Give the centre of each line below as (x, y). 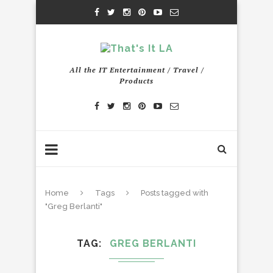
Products (136, 81)
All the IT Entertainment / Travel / (136, 70)
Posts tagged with (175, 193)
